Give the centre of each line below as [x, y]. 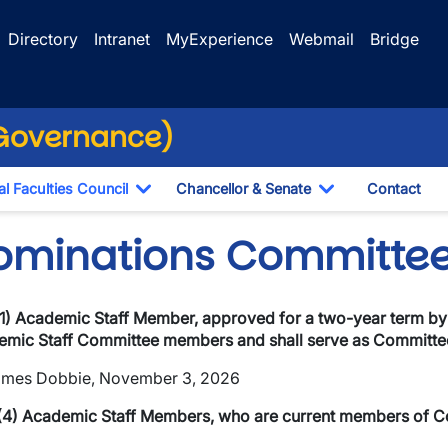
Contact [394, 188]
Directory [43, 39]
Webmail [321, 39]
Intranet [122, 39]
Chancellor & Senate [243, 188]
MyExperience [219, 39]
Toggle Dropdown [211, 210]
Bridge [394, 39]
